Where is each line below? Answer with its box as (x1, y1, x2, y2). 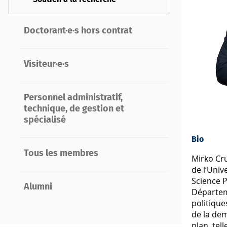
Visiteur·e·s (23, 59, 69, 69)
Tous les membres (23, 148, 98, 158)
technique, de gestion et (23, 104, 124, 113)
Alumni (23, 182, 52, 192)
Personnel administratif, (23, 93, 123, 102)
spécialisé (23, 115, 66, 125)
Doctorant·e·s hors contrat (23, 26, 132, 35)
